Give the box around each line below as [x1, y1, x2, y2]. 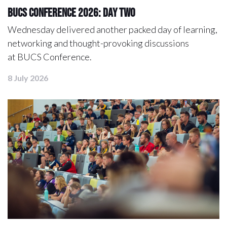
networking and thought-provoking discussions [8, 37, 189, 49]
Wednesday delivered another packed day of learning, [8, 24, 217, 35]
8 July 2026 [8, 73, 48, 83]
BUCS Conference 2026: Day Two [8, 6, 135, 20]
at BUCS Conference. [8, 51, 92, 63]
